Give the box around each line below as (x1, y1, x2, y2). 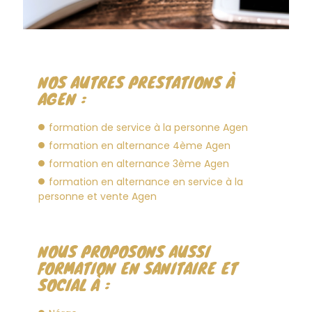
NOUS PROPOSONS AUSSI (38, 239, 210, 263)
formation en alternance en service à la (49, 175, 243, 189)
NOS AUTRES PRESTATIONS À (38, 70, 235, 94)
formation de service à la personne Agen (49, 120, 248, 135)
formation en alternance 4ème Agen (49, 139, 231, 153)
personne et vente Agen (38, 189, 157, 204)
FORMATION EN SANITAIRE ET (38, 256, 237, 280)
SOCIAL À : (38, 272, 109, 297)
